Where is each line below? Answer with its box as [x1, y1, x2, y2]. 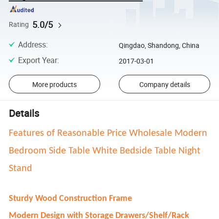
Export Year [18, 54, 57, 66]
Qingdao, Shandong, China [118, 40, 199, 50]
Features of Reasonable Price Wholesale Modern [9, 128, 208, 138]
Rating [9, 20, 29, 29]
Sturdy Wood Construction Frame [9, 194, 132, 203]
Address [18, 39, 46, 50]
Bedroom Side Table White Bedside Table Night [9, 146, 201, 156]
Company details [139, 79, 190, 89]
